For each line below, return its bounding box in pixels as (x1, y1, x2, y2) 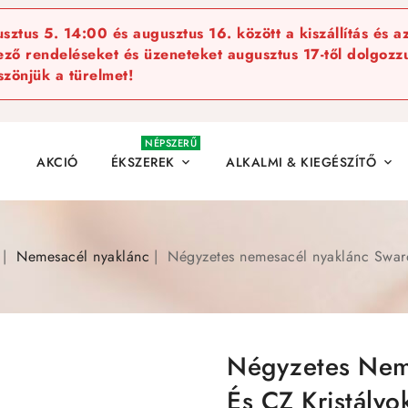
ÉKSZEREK (110, 152, 175, 171)
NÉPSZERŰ (145, 136, 197, 150)
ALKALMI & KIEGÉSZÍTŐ (226, 152, 376, 171)
